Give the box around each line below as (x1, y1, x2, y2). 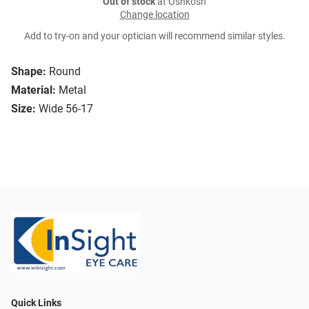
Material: (11, 83, 56, 97)
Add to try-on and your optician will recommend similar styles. (23, 30, 286, 43)
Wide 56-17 (39, 102, 93, 116)
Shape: (11, 65, 46, 79)
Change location (119, 9, 190, 21)
